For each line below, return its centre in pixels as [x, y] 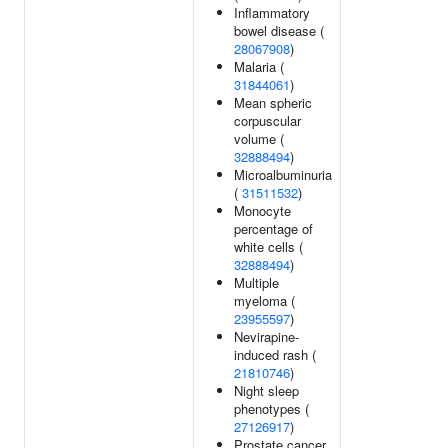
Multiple [256, 282]
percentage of [273, 228]
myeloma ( [264, 300]
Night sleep [266, 390]
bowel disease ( [279, 30]
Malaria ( [259, 66]
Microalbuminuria [283, 174]
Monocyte [262, 210]
